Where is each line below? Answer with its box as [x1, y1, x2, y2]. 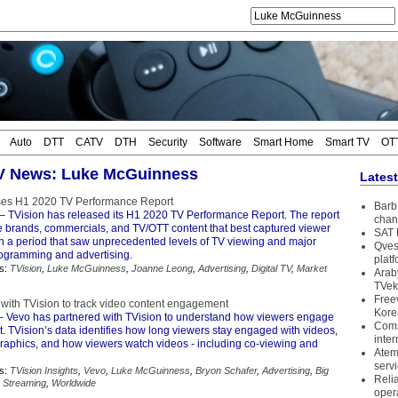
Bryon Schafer [195, 365, 257, 376]
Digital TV [251, 263, 291, 274]
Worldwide [52, 378, 96, 388]
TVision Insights [10, 365, 78, 376]
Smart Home [253, 136, 314, 148]
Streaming [3, 378, 46, 388]
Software [199, 136, 242, 148]
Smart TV [325, 136, 370, 148]
